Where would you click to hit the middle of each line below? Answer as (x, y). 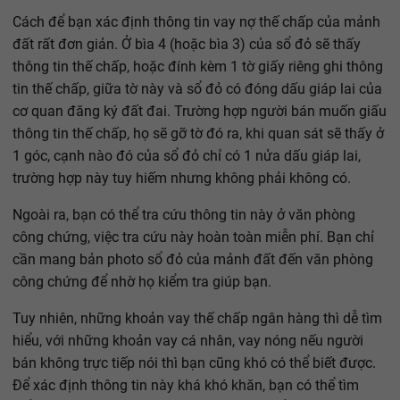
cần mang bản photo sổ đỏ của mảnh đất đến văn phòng (193, 260)
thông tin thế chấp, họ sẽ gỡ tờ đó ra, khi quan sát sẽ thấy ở (198, 134)
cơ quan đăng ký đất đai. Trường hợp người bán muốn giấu (200, 112)
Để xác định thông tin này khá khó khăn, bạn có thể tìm (186, 386)
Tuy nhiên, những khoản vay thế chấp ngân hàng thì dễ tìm (197, 319)
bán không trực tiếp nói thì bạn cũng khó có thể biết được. (194, 363)
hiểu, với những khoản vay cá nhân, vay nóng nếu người (188, 341)
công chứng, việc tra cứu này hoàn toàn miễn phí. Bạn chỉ (193, 237)
